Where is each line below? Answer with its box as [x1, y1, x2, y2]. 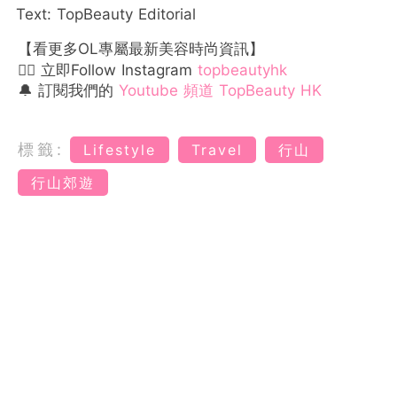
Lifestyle [83, 140, 156, 159]
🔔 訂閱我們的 [18, 81, 119, 99]
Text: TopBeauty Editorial [16, 4, 196, 23]
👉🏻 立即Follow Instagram [18, 60, 198, 79]
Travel [191, 140, 243, 159]
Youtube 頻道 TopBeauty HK [119, 81, 322, 99]
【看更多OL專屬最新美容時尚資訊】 [18, 39, 264, 58]
